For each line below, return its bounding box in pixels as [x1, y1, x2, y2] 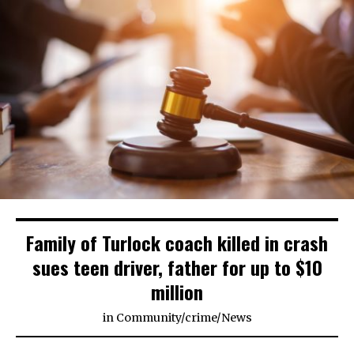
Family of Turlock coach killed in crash [26, 228, 328, 257]
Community [115, 310, 181, 325]
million [151, 277, 203, 306]
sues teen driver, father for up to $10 [32, 252, 322, 281]
